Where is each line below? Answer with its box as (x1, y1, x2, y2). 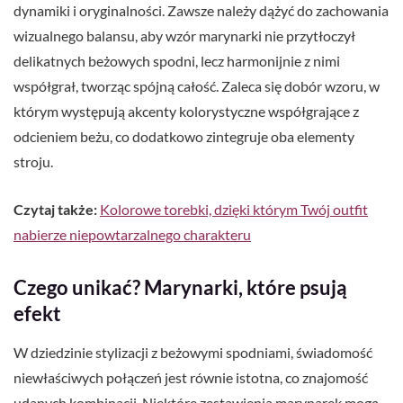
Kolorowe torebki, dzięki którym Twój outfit (100, 201, 368, 219)
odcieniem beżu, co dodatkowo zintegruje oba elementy (13, 128, 354, 146)
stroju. (13, 153, 53, 171)
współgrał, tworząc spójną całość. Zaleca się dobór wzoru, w (13, 77, 380, 95)
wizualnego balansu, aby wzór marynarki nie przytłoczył (13, 27, 355, 45)
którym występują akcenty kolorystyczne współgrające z (13, 103, 359, 121)
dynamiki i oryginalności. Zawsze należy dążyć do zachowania (13, 2, 389, 20)
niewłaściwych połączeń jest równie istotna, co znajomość (13, 369, 368, 387)
